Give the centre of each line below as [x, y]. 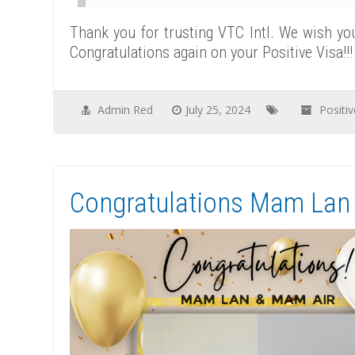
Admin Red [126, 110]
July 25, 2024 [218, 110]
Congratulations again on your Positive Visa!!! [212, 52]
